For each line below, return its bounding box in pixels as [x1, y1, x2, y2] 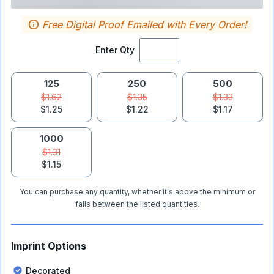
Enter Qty [95, 45, 135, 55]
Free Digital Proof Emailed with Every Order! [42, 18, 247, 31]
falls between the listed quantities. [75, 199, 199, 209]
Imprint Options [11, 240, 86, 252]
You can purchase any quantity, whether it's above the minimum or [19, 187, 255, 196]
